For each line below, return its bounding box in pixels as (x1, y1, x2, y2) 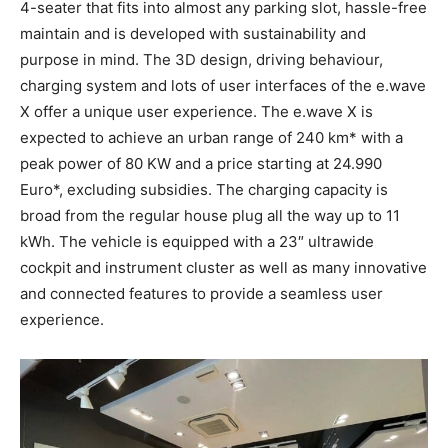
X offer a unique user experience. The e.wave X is (20, 102, 373, 122)
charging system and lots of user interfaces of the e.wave (20, 76, 426, 96)
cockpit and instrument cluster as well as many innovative (20, 258, 427, 278)
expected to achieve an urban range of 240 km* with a (20, 128, 403, 148)
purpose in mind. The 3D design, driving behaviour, (20, 50, 383, 70)
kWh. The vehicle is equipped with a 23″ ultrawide (20, 232, 374, 252)
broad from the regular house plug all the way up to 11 (20, 206, 400, 226)
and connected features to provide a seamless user (20, 284, 383, 304)
